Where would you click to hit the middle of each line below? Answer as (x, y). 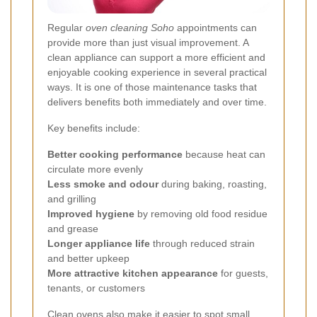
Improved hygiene (91, 213)
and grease (73, 228)
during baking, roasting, (213, 184)
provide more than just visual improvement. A (148, 42)
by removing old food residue (201, 213)
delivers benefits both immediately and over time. (157, 102)
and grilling (72, 198)
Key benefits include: (94, 128)
